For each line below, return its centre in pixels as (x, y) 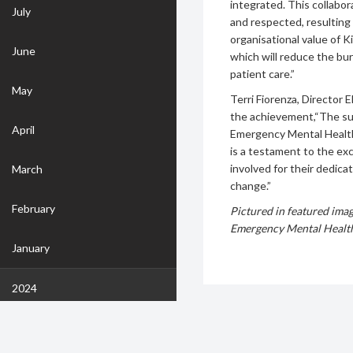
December (37, 328)
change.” (251, 186)
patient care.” (263, 74)
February (33, 208)
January (31, 248)
